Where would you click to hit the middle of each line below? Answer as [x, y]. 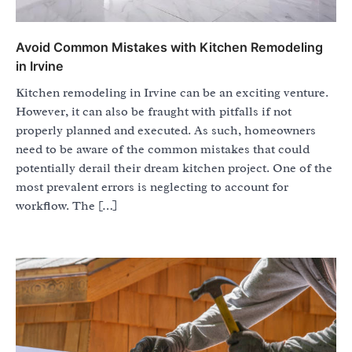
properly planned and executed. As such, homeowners [166, 130]
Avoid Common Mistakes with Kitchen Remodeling [169, 47]
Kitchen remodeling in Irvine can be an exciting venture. [172, 92]
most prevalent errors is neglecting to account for [152, 187]
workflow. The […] [66, 205]
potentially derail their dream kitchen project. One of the [174, 168]
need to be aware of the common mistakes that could [163, 149]
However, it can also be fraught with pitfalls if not [154, 111]
